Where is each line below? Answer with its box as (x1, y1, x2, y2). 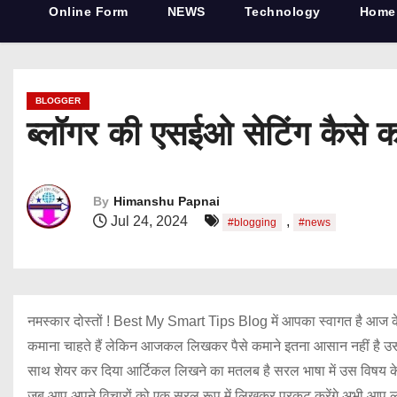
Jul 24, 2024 (107, 213, 191, 229)
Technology (244, 4, 321, 19)
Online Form (49, 4, 128, 19)
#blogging (228, 215, 276, 229)
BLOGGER (35, 96, 81, 105)
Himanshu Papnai (113, 193, 220, 208)
